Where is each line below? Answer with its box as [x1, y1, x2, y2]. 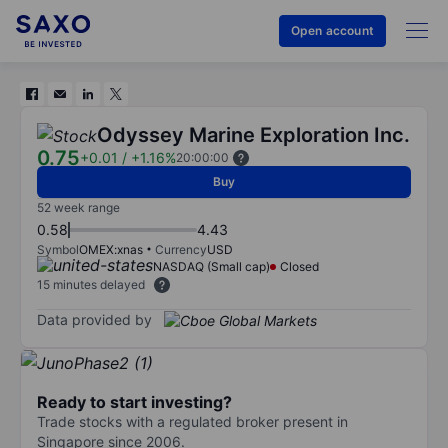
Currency [155, 242, 207, 257]
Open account [290, 23, 374, 38]
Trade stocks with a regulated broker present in [37, 412, 348, 430]
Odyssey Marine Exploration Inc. [97, 123, 410, 147]
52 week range [37, 200, 120, 215]
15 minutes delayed [37, 277, 145, 292]
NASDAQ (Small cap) [153, 259, 270, 274]
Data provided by [37, 310, 152, 328]
